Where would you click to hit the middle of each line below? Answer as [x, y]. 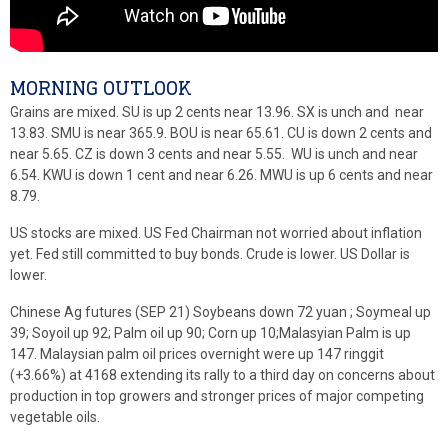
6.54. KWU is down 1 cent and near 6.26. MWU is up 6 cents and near [221, 175]
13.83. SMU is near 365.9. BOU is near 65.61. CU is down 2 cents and [221, 133]
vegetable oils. [55, 417]
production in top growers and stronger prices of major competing [217, 396]
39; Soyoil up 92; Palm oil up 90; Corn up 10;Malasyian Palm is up [210, 333]
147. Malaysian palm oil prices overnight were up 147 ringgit [197, 354]
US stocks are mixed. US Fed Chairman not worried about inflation [216, 233]
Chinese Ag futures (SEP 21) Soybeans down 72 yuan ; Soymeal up [220, 312]
